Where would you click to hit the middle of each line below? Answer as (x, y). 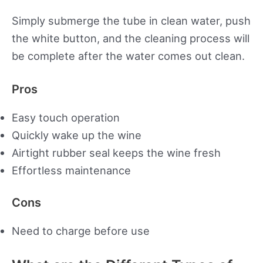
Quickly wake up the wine (77, 135)
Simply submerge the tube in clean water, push (131, 20)
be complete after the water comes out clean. (128, 55)
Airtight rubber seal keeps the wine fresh (116, 153)
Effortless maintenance (71, 171)
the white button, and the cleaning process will (131, 38)
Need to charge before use (81, 231)
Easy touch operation (66, 118)
